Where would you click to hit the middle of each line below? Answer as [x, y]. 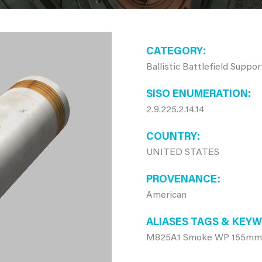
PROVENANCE [182, 180]
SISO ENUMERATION [197, 95]
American [166, 195]
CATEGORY [174, 52]
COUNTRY [171, 137]
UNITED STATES [182, 153]
